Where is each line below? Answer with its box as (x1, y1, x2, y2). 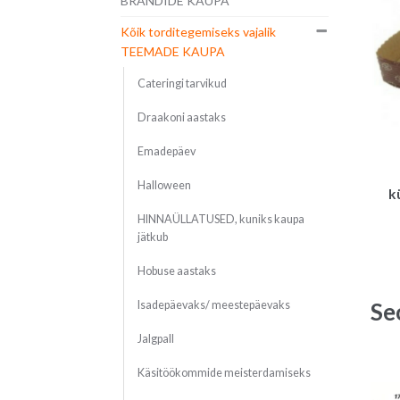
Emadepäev (137, 145, 196, 159)
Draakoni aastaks (137, 111, 226, 125)
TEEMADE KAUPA (120, 44, 225, 60)
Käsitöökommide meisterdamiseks (137, 366, 311, 380)
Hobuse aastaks (137, 264, 216, 279)
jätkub (137, 230, 168, 245)
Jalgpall (137, 332, 174, 346)
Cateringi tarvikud (137, 77, 227, 91)
